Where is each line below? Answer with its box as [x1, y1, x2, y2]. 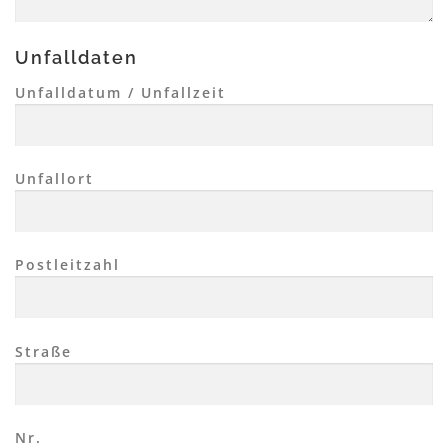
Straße [15, 341, 72, 361]
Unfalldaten [15, 48, 138, 68]
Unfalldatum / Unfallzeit [15, 83, 226, 103]
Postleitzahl [15, 255, 120, 275]
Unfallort [15, 169, 94, 189]
